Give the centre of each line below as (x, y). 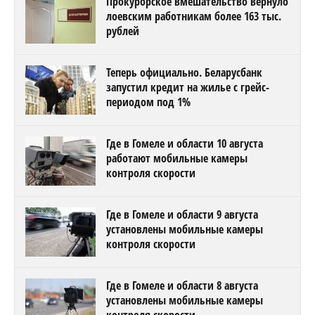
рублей (123, 31)
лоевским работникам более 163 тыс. (194, 17)
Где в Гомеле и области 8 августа (182, 286)
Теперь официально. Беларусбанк (184, 73)
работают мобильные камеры (177, 159)
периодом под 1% (148, 102)
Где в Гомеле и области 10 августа (185, 144)
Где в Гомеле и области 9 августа (182, 215)
